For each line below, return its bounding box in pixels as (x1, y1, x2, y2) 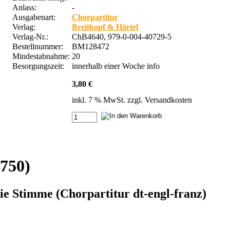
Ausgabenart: (12, 12, 55, 22)
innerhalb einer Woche (72, 61, 147, 70)
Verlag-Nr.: (12, 32, 50, 41)
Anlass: (12, 3, 36, 12)
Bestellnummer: (12, 42, 67, 51)
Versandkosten (145, 95, 192, 104)
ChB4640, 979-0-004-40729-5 (72, 32, 171, 41)
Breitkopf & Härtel (72, 22, 138, 31)
